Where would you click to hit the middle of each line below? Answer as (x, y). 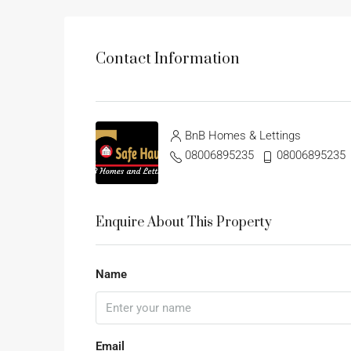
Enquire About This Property (184, 223)
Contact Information (168, 59)
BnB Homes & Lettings (243, 136)
